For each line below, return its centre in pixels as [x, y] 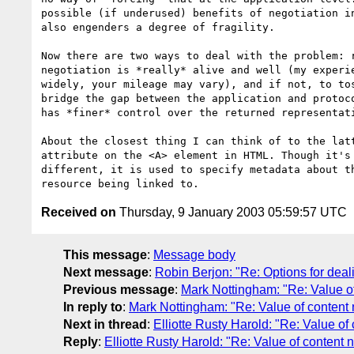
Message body [194, 254]
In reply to [93, 307]
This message [105, 254]
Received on [79, 212]
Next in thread [105, 324]
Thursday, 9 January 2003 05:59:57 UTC [232, 212]
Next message [106, 272]
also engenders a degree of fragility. [158, 27]
